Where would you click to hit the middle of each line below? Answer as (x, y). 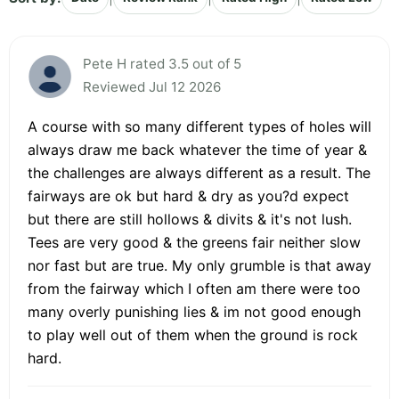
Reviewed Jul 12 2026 (152, 87)
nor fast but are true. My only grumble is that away (199, 266)
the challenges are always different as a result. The (199, 173)
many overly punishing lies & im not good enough (194, 312)
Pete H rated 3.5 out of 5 (162, 64)
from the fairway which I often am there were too (194, 289)
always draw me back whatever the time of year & (197, 150)
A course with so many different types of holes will (199, 127)
